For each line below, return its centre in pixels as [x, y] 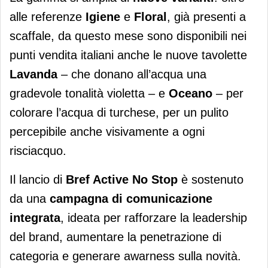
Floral [150, 17]
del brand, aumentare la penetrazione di [115, 237]
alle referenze [48, 17]
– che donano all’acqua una [132, 74]
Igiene [103, 17]
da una [30, 199]
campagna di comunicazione [131, 199]
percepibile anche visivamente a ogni [107, 132]
